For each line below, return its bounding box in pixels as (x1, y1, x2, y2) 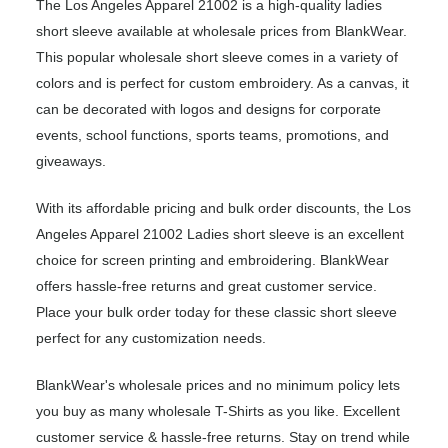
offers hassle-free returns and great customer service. (36, 278, 377, 295)
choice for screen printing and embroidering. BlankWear (36, 252, 389, 269)
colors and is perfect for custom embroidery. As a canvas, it (36, 75, 409, 92)
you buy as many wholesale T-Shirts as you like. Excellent (36, 403, 400, 420)
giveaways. (36, 153, 106, 170)
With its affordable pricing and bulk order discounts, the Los (36, 200, 411, 217)
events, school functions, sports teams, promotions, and (36, 127, 389, 144)
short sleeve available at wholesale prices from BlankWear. (36, 23, 407, 40)
